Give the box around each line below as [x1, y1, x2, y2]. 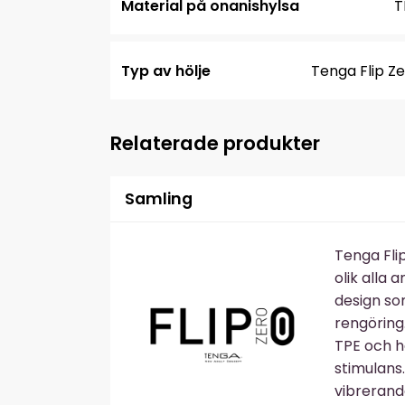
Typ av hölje [121, 60, 211, 81]
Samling [125, 188, 193, 211]
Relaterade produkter [110, 129, 320, 158]
